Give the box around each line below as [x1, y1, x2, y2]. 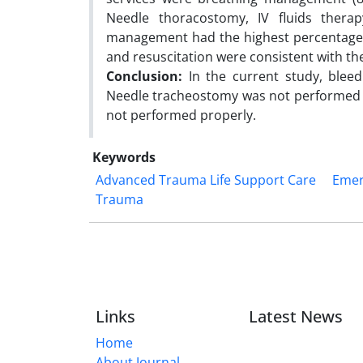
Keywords [92, 147, 156, 166]
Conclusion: [106, 66, 189, 85]
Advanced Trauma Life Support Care [96, 170, 316, 189]
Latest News [248, 305, 343, 327]
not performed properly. [106, 105, 256, 124]
